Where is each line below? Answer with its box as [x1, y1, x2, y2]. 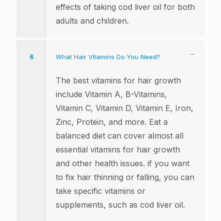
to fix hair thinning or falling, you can [56, 172, 194, 183]
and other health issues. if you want [56, 158, 189, 169]
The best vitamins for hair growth [56, 75, 181, 86]
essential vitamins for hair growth [56, 145, 180, 155]
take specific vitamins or [56, 186, 146, 196]
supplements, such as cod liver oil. [56, 200, 185, 210]
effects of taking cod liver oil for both [56, 2, 195, 12]
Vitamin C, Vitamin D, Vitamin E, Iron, [56, 103, 193, 113]
